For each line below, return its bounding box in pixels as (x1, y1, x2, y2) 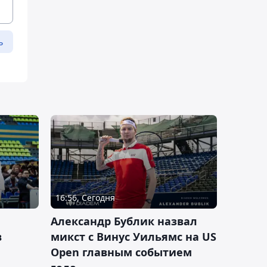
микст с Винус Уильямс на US (51, 229, 216, 244)
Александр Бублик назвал (51, 214, 197, 229)
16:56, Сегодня (55, 192, 115, 204)
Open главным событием (51, 245, 192, 260)
